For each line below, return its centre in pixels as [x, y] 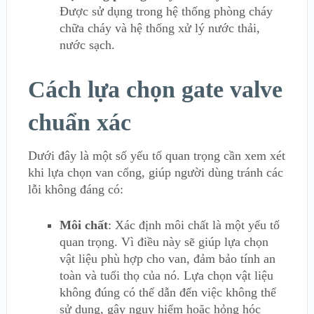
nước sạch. [87, 45]
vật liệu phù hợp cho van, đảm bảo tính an [167, 259]
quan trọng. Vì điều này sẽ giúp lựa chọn [164, 242]
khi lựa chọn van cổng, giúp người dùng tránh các [155, 173]
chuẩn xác [79, 123]
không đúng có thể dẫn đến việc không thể [168, 293]
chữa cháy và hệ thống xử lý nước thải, [159, 28]
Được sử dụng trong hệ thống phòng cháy [166, 11]
